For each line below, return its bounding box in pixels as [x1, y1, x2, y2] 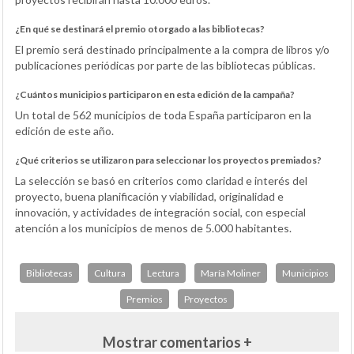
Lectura [146, 266, 179, 279]
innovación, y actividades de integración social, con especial [15, 205, 306, 219]
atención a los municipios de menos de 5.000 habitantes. [15, 220, 292, 235]
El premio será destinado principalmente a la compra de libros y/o [15, 42, 330, 56]
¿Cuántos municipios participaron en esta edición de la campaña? [15, 88, 295, 100]
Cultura [93, 266, 126, 279]
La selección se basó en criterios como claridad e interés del [15, 173, 307, 187]
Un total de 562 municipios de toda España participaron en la [15, 107, 311, 122]
